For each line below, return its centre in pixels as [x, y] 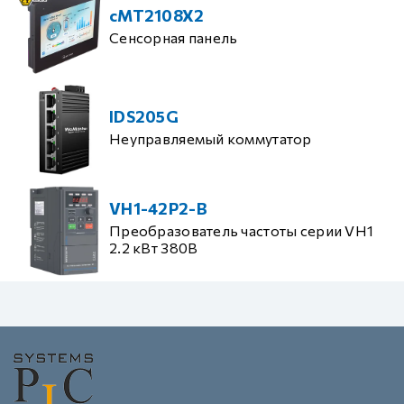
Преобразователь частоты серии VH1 [242, 230]
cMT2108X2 [157, 15]
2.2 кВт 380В [154, 248]
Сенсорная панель [174, 37]
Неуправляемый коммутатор [211, 138]
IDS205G [144, 116]
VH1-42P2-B [158, 208]
